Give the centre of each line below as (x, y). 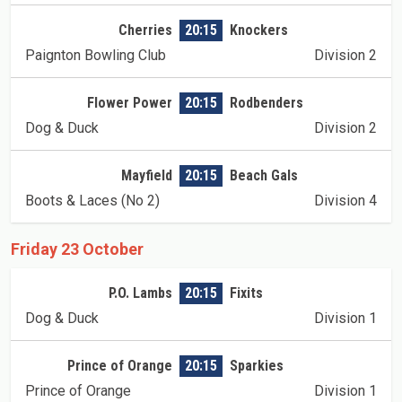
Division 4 (345, 201)
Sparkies (257, 366)
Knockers (259, 30)
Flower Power (130, 103)
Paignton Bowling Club (96, 55)
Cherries (145, 30)
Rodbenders (267, 103)
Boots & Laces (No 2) (92, 201)
